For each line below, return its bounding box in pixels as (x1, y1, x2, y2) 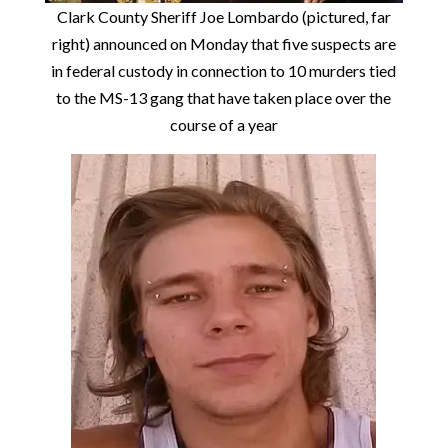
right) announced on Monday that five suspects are (51, 34, 396, 54)
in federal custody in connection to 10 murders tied (51, 61, 397, 81)
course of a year (169, 115, 278, 135)
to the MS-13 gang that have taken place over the (56, 88, 392, 108)
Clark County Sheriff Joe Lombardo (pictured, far (56, 7, 391, 27)
